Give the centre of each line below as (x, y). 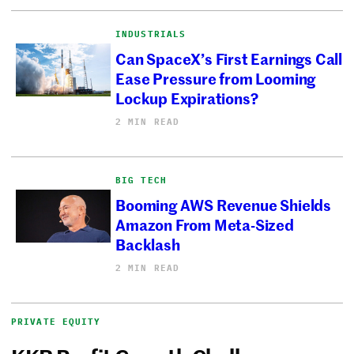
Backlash (148, 243)
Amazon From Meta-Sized (205, 224)
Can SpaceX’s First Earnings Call (229, 58)
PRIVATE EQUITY (56, 321)
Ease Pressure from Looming (216, 77)
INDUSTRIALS (151, 34)
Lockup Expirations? (187, 97)
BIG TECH (141, 181)
